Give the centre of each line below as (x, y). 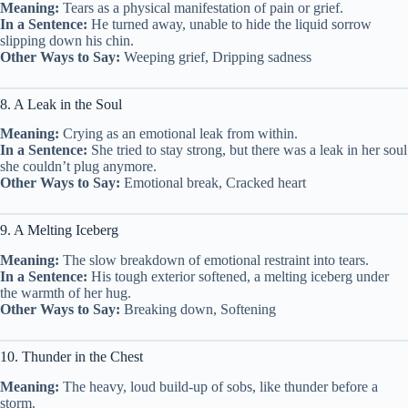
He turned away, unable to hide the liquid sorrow (229, 24)
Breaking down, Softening (198, 310)
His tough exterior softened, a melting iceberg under (238, 277)
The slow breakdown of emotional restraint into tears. (214, 260)
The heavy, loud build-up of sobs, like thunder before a (219, 387)
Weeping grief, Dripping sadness (216, 56)
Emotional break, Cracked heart (213, 183)
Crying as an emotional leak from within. (178, 134)
